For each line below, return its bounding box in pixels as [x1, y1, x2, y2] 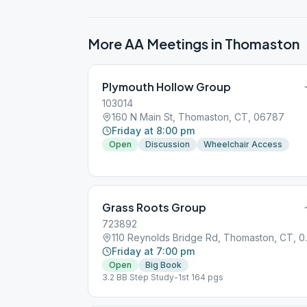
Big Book [145, 260, 182, 270]
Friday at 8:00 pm [112, 125, 195, 136]
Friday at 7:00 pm [112, 245, 195, 257]
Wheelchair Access [204, 139, 282, 149]
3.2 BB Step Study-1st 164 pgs [102, 272, 223, 282]
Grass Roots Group [102, 200, 206, 214]
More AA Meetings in [88, 35, 225, 52]
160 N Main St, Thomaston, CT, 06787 [112, 111, 284, 123]
